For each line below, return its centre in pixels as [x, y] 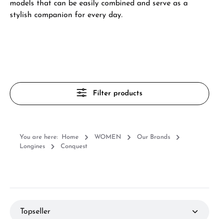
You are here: [39, 137]
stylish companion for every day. [66, 15]
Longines [32, 147]
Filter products [117, 94]
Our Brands [153, 137]
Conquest [74, 147]
